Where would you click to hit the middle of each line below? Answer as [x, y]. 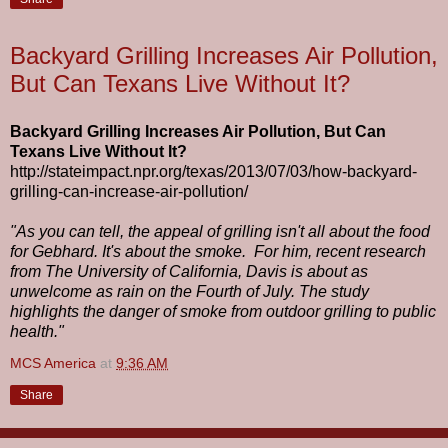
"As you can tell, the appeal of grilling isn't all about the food [220, 231]
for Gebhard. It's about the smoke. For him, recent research [218, 251]
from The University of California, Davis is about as [189, 271]
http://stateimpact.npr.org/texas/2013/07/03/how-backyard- [213, 171]
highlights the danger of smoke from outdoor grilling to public [223, 311]
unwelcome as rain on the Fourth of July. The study [189, 291]
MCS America [53, 362]
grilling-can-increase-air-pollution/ [129, 191]
